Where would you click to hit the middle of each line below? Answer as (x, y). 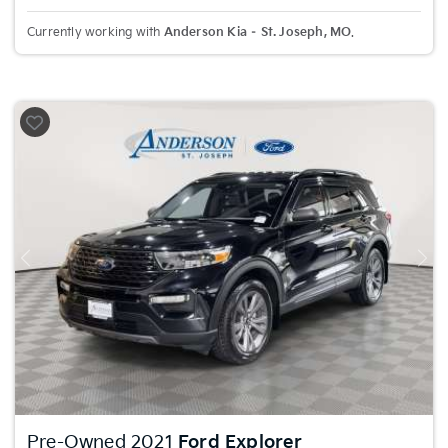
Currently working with (95, 32)
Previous (48, 265)
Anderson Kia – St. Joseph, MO (257, 32)
